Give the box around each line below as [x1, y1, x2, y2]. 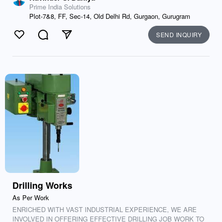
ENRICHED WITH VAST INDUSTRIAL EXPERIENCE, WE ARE [12, 205, 197, 214]
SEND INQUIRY [156, 30, 202, 39]
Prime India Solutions [29, 2, 91, 11]
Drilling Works [12, 179, 72, 192]
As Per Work [12, 193, 49, 202]
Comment [43, 34, 77, 46]
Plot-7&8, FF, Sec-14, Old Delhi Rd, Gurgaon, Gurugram [29, 11, 190, 21]
